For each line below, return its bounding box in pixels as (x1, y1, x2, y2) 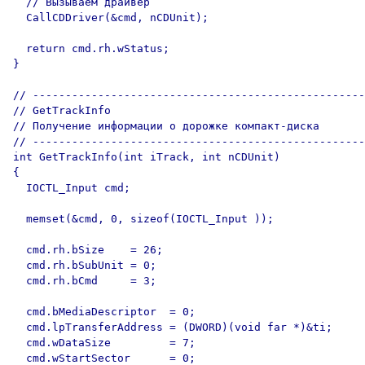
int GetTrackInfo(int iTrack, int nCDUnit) (13, 151, 280, 163)
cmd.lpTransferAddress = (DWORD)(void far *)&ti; (13, 321, 332, 333)
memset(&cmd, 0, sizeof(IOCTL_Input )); (13, 213, 274, 225)
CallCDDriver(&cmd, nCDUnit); (13, 11, 209, 24)
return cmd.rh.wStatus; (13, 42, 169, 55)
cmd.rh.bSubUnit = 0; (13, 259, 156, 271)
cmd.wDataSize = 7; (13, 336, 196, 349)
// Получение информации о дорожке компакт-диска (13, 120, 319, 132)
